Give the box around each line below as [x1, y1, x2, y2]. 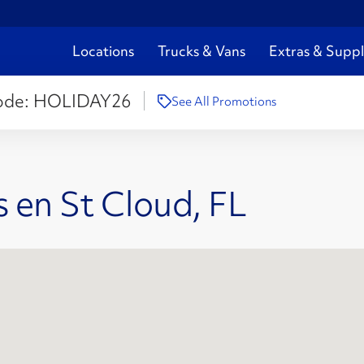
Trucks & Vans [158, 41, 245, 61]
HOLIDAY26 [32, 89, 131, 114]
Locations [72, 41, 134, 61]
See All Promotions [171, 93, 276, 110]
